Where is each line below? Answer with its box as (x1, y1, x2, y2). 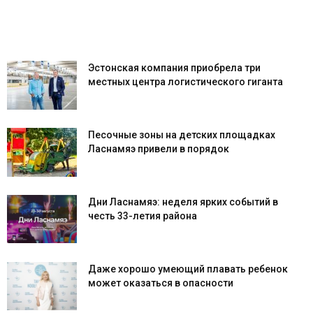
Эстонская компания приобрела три (88, 62, 261, 74)
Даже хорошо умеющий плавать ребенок (88, 263, 288, 275)
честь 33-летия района (88, 210, 199, 222)
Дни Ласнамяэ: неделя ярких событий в (88, 196, 278, 208)
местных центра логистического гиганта (88, 76, 283, 88)
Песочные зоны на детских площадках (88, 129, 275, 141)
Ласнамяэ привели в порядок (88, 143, 231, 155)
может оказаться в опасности (88, 277, 233, 289)
